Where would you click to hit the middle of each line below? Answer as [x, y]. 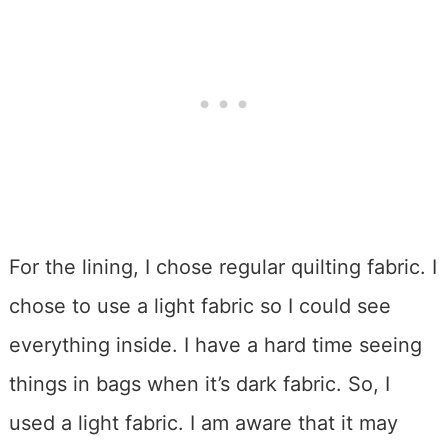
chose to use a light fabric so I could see [199, 306]
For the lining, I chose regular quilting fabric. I [222, 267]
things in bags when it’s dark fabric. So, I [199, 384]
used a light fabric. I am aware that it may [203, 423]
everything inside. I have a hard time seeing [215, 345]
